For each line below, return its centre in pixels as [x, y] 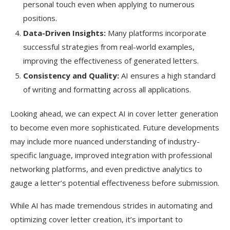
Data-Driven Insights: [64, 33]
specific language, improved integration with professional [111, 155]
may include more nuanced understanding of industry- [105, 141]
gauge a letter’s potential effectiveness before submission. [115, 183]
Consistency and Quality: [71, 75]
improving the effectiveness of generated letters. [111, 61]
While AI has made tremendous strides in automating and [111, 205]
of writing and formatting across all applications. [107, 89]
